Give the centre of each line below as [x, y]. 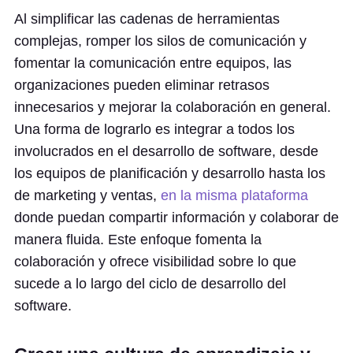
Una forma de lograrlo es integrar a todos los [154, 129]
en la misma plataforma [234, 195]
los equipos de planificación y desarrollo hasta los [170, 173]
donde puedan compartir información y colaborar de [176, 217]
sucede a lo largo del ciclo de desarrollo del [150, 284]
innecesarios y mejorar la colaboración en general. [173, 107]
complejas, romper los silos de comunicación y [160, 41]
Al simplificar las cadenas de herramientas [147, 19]
